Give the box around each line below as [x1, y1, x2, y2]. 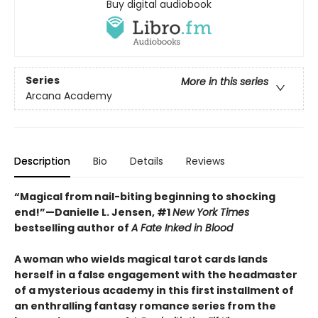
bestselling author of [14, 220, 131, 235]
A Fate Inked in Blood [131, 220, 233, 235]
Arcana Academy [26, 89, 112, 104]
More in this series [181, 75, 268, 89]
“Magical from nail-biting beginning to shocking [14, 189, 275, 204]
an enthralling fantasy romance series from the [14, 298, 276, 313]
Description [14, 153, 70, 168]
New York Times [172, 204, 249, 219]
